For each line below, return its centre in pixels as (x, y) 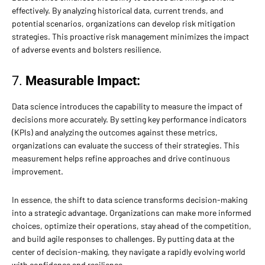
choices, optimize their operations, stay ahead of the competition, (132, 226)
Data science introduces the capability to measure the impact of (127, 106)
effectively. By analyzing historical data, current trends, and (118, 11)
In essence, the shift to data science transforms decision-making (130, 200)
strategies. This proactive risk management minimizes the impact (130, 37)
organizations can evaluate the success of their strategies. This (126, 146)
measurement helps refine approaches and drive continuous (121, 159)
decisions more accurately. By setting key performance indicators (129, 119)
